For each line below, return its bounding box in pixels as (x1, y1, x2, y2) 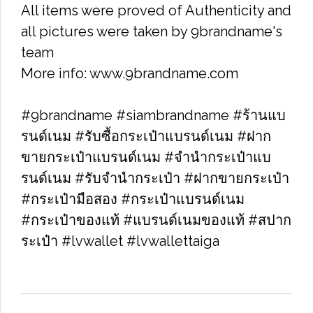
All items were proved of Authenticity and (21, 2, 291, 19)
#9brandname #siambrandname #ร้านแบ (21, 107, 286, 124)
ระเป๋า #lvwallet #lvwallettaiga (21, 233, 219, 249)
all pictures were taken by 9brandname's (21, 23, 282, 40)
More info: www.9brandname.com (21, 65, 238, 82)
